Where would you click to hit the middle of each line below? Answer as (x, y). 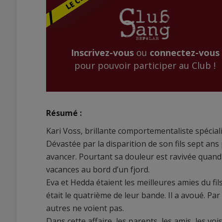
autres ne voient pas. (85, 208)
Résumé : (64, 113)
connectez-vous (184, 53)
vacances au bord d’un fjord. (98, 170)
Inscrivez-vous (102, 53)
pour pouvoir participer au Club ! (145, 66)
